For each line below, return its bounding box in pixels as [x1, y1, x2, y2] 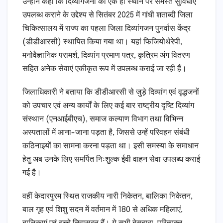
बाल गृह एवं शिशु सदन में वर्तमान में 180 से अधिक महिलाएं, [22, 205, 183, 214]
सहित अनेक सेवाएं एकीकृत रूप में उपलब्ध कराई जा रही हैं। [22, 64, 187, 73]
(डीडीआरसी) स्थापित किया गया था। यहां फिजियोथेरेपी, [22, 37, 182, 46]
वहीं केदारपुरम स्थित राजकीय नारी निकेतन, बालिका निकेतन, [22, 192, 193, 201]
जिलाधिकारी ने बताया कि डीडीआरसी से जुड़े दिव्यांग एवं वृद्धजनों [22, 88, 199, 97]
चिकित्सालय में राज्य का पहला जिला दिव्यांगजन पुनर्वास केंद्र [22, 24, 191, 33]
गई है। [22, 168, 41, 177]
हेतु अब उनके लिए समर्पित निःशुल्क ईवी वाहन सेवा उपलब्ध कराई [22, 155, 200, 164]
